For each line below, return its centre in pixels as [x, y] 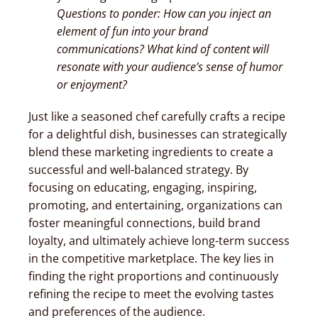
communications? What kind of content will [163, 49]
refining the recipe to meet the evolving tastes [151, 294]
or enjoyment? [92, 84]
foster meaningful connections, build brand [144, 223]
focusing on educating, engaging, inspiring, [142, 187]
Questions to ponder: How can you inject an [164, 13]
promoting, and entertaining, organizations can [155, 205]
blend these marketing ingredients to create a [150, 152]
